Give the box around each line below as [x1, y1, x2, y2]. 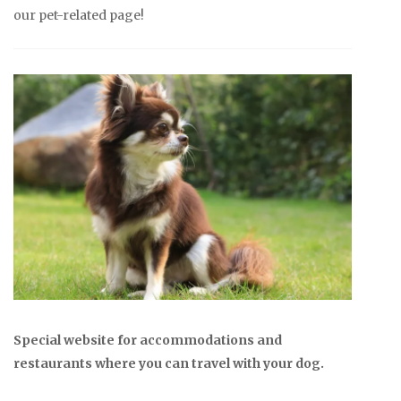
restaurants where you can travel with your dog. [13, 354, 324, 371]
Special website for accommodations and [13, 331, 282, 348]
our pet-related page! [13, 7, 144, 24]
